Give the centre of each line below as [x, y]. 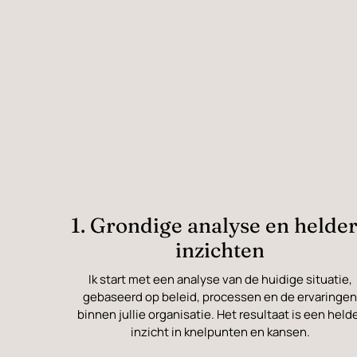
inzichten [220, 251]
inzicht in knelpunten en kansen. [220, 332]
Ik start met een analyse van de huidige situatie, [220, 280]
